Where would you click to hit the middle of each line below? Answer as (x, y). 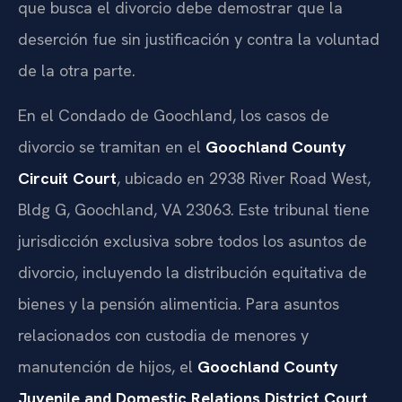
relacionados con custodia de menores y (163, 335)
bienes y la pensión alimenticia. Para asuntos (179, 303)
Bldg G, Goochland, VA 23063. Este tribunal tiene (194, 209)
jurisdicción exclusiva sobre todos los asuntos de (192, 240)
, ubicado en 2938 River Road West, (244, 178)
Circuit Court (67, 178)
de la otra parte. (77, 71)
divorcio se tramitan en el (112, 146)
